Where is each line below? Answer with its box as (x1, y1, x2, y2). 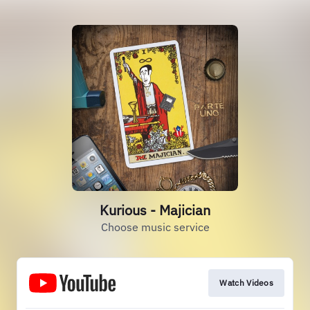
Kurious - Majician (100, 201, 210, 219)
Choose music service (100, 220, 210, 234)
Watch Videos (219, 277, 273, 288)
